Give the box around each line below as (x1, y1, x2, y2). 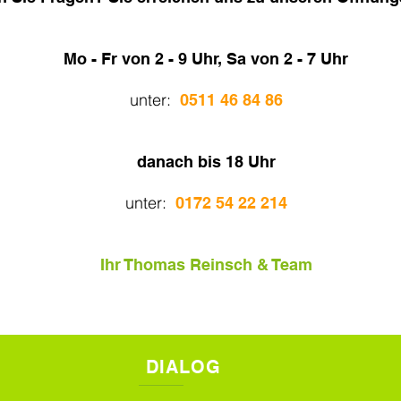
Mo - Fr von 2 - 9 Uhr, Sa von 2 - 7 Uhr (64, 49, 348, 68)
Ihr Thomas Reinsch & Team (99, 255, 312, 274)
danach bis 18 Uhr (136, 152, 276, 171)
